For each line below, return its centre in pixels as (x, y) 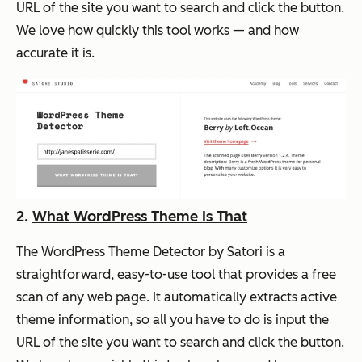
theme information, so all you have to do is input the (173, 320)
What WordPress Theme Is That (140, 217)
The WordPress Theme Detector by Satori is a (151, 252)
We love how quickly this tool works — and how (158, 30)
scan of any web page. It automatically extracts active (177, 297)
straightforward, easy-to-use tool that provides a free (176, 275)
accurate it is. (55, 53)
